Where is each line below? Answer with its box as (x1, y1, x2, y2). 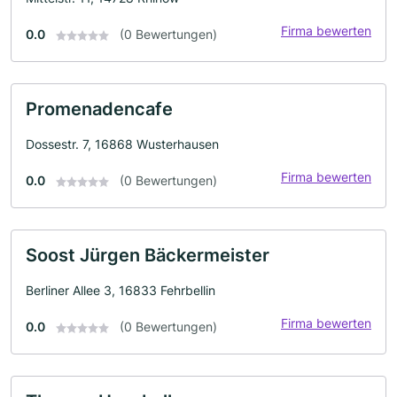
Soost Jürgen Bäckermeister (26, 245, 269, 266)
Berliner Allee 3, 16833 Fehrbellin (26, 283, 215, 298)
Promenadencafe (26, 98, 173, 120)
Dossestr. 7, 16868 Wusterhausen (26, 136, 219, 152)
